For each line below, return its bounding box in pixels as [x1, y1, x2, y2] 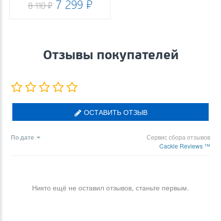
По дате [11, 132, 34, 142]
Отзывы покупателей [42, 46, 179, 63]
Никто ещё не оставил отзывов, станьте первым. [32, 182, 189, 192]
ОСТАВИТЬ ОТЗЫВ [81, 107, 147, 117]
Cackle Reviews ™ [159, 141, 210, 150]
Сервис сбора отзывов [147, 132, 210, 141]
